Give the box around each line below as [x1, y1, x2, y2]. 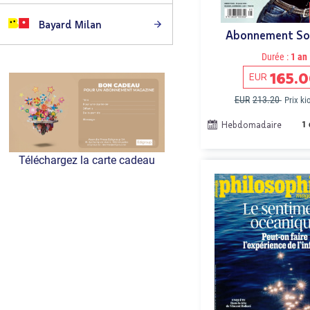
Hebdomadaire [221, 119, 282, 130]
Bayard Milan [36, 18, 102, 30]
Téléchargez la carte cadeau [18, 154, 155, 167]
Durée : [261, 51, 289, 62]
